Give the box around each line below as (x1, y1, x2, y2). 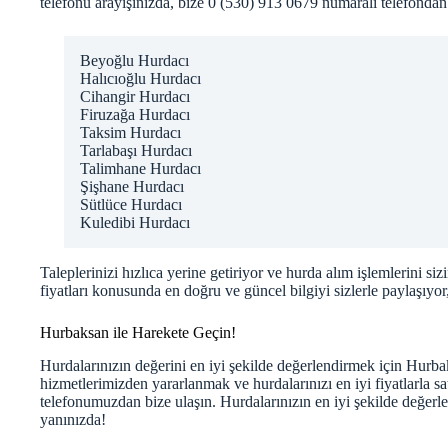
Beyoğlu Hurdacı (80, 51, 189, 69)
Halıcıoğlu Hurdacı (80, 69, 201, 87)
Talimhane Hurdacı (80, 159, 201, 177)
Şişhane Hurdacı (80, 177, 184, 195)
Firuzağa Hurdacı (80, 105, 190, 123)
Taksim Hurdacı (80, 123, 181, 141)
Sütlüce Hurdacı (80, 195, 182, 213)
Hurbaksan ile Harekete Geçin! (40, 323, 236, 341)
